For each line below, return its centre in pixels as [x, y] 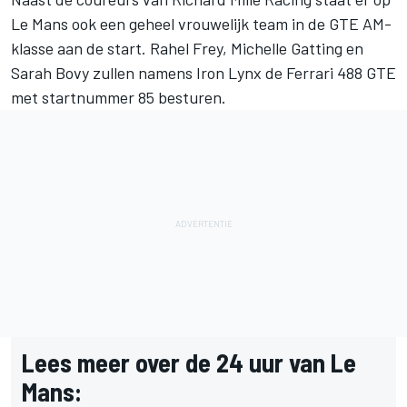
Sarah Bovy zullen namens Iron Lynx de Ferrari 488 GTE [203, 72]
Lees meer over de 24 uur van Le [189, 362]
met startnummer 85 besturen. [119, 97]
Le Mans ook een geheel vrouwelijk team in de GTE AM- [201, 23]
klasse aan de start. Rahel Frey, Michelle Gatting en [187, 48]
